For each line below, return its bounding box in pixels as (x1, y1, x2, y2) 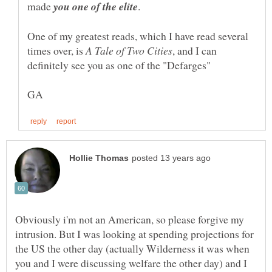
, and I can (172, 42, 217, 58)
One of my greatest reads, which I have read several (27, 28, 248, 43)
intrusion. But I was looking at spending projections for (15, 226, 254, 242)
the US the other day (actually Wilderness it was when (15, 241, 250, 256)
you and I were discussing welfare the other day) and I (15, 256, 247, 271)
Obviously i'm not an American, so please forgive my (15, 212, 244, 227)
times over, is (27, 42, 86, 58)
